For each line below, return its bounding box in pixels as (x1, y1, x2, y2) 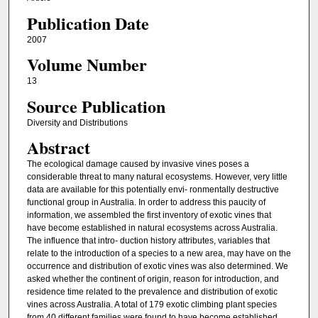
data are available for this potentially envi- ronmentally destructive (26, 184, 279, 194)
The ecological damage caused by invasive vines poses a (26, 158, 249, 169)
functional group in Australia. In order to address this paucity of (26, 197, 265, 207)
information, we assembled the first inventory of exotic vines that (26, 209, 271, 220)
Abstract (26, 134, 90, 160)
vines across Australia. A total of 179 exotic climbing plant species (26, 299, 277, 309)
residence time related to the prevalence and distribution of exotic (26, 286, 278, 297)
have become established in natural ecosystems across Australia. (26, 222, 278, 233)
